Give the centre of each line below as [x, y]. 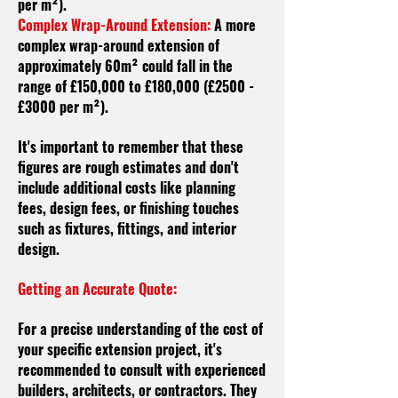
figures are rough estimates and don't [128, 167]
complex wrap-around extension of [119, 45]
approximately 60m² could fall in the [125, 66]
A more [233, 25]
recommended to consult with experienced [142, 370]
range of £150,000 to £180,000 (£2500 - [136, 86]
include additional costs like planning [127, 187]
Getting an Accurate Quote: [97, 289]
